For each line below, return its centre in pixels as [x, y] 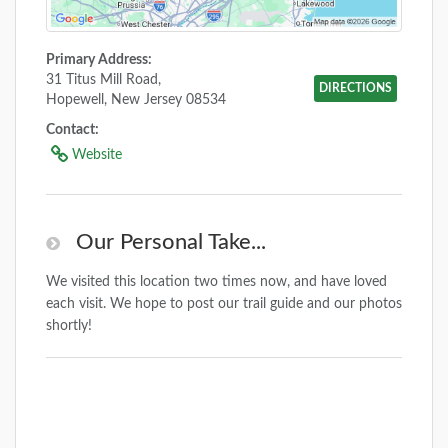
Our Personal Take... [168, 241]
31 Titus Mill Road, [103, 79]
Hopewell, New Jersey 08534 [136, 99]
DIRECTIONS [355, 87]
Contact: [72, 129]
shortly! [69, 325]
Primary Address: [99, 59]
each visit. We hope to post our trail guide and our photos [224, 303]
